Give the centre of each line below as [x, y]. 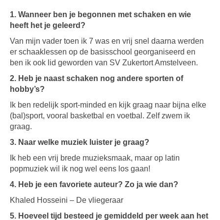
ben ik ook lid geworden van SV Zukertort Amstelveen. [104, 63]
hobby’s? [27, 89]
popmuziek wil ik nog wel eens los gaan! [80, 169]
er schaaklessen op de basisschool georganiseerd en [103, 52]
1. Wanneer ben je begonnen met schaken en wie [100, 14]
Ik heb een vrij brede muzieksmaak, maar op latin [95, 158]
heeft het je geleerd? [48, 25]
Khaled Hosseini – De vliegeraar [67, 200]
